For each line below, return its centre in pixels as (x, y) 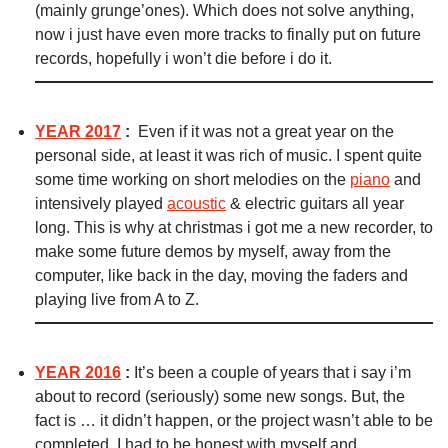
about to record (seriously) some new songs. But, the (220, 397)
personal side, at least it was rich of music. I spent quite (228, 156)
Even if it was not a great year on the (266, 132)
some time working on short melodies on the (192, 180)
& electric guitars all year (315, 204)
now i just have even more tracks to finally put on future (228, 35)
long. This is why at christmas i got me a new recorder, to (234, 228)
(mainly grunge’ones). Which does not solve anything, (224, 11)
